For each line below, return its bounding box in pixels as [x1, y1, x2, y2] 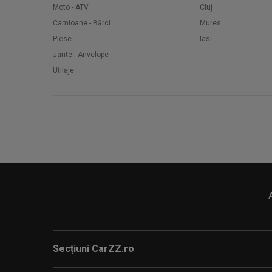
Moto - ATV [53, 3, 89, 12]
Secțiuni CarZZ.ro [53, 243, 134, 254]
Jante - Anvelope [53, 50, 109, 59]
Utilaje [53, 66, 74, 75]
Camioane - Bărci [53, 19, 110, 27]
